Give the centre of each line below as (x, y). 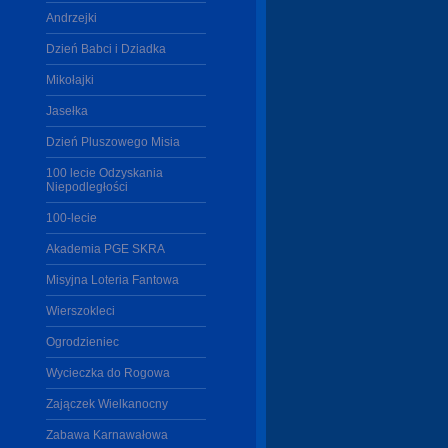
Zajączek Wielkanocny (107, 404)
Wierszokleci (80, 311)
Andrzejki (71, 18)
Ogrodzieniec (82, 342)
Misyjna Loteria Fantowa (112, 280)
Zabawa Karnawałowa (107, 435)
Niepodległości (87, 187)
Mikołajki (70, 80)
